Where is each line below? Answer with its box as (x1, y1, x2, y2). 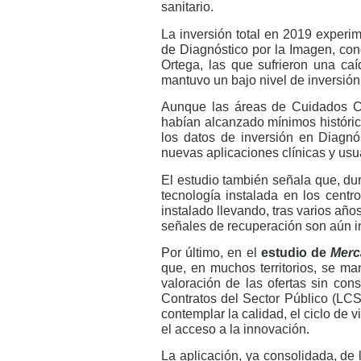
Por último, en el (161, 245, 261, 259)
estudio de (260, 245, 331, 259)
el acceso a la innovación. (161, 322, 309, 336)
